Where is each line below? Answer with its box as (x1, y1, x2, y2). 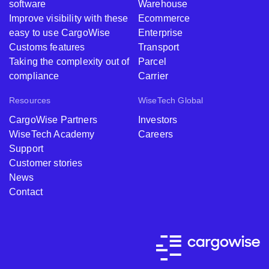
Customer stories (9, 157, 83, 168)
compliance (9, 70, 59, 81)
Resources (9, 95, 51, 105)
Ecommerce (138, 13, 190, 23)
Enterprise (138, 27, 183, 38)
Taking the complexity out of (9, 56, 130, 67)
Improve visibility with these (9, 13, 128, 23)
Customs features (9, 41, 85, 52)
